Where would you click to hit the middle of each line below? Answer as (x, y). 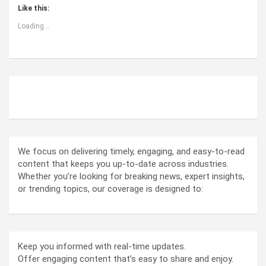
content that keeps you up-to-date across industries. (123, 164)
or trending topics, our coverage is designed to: (110, 189)
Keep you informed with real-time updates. (102, 247)
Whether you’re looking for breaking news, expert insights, (131, 177)
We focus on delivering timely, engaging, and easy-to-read (131, 152)
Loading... (34, 26)
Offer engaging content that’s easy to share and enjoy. (126, 259)
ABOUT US (53, 94)
